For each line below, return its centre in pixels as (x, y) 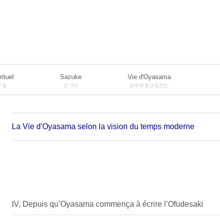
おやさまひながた (149, 85)
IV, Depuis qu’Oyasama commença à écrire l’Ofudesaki (108, 204)
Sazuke (71, 77)
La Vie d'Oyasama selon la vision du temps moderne (103, 126)
